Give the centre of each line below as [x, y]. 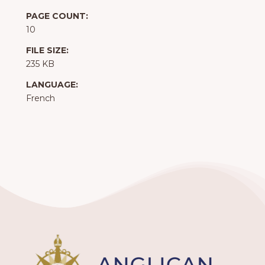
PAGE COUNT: [57, 16]
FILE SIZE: [47, 51]
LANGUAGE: [52, 85]
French [41, 98]
